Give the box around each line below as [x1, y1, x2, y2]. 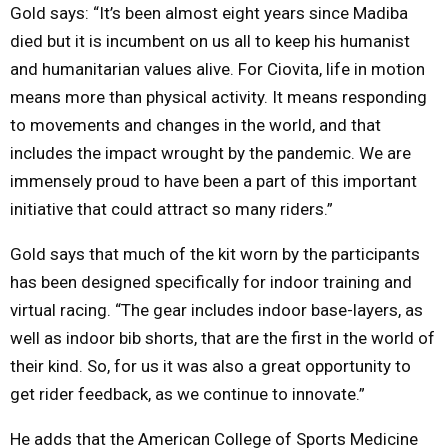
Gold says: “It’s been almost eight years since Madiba [10, 2, 408, 23]
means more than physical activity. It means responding [10, 86, 427, 107]
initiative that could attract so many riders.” [10, 198, 333, 219]
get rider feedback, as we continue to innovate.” [10, 383, 365, 404]
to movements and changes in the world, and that [10, 114, 381, 135]
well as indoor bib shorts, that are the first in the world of [10, 327, 435, 348]
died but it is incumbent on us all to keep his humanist [10, 30, 410, 51]
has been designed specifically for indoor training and [10, 271, 412, 292]
